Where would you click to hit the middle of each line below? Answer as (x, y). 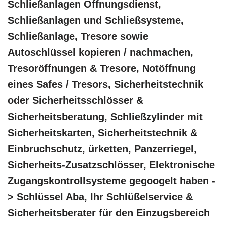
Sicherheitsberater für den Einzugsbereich (109, 213)
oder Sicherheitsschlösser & (75, 101)
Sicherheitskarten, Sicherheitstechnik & (102, 133)
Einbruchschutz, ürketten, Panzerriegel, (102, 149)
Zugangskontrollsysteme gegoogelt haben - (111, 181)
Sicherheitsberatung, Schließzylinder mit (105, 117)
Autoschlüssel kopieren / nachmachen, (100, 52)
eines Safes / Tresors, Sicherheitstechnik (105, 85)
